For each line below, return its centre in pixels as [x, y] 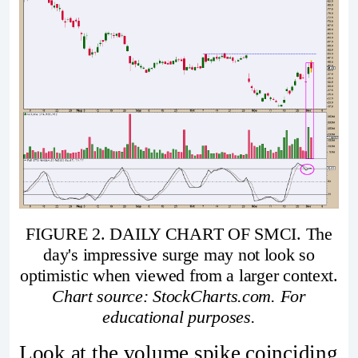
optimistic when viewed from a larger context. [179, 276]
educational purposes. [179, 317]
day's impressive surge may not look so [179, 255]
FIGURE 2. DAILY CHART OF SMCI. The [179, 234]
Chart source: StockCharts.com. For [179, 296]
